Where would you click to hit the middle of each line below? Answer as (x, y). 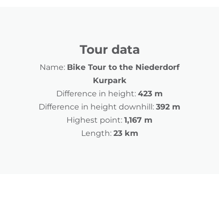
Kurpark (109, 81)
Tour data (109, 50)
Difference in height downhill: (96, 107)
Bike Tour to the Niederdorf (123, 67)
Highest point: (94, 120)
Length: (96, 133)
